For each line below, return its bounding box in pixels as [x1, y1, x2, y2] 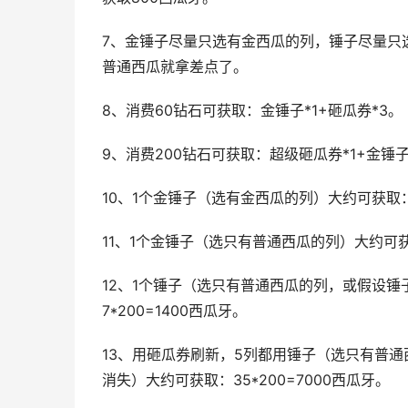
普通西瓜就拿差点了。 [102, 58, 248, 76]
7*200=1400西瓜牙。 [102, 302, 247, 320]
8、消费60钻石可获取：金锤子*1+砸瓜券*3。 [102, 102, 403, 119]
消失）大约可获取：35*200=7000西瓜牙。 [102, 372, 390, 389]
